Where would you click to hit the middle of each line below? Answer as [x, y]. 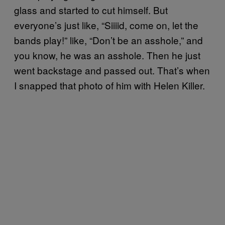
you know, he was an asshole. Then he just [107, 55]
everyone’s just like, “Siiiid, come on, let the [106, 25]
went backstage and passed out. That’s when [112, 70]
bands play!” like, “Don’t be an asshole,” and [108, 40]
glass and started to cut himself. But [91, 10]
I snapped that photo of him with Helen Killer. [109, 85]
